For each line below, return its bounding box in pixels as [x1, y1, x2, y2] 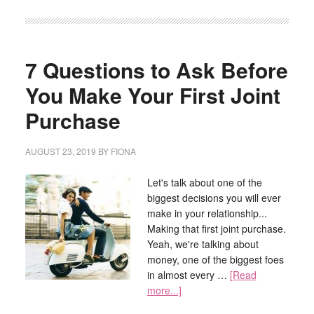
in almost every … [146, 268, 230, 282]
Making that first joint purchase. [146, 221, 286, 235]
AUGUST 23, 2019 [25, 145, 96, 157]
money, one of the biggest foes [146, 252, 284, 266]
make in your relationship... [146, 206, 267, 220]
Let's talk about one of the [146, 175, 262, 189]
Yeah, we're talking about [146, 237, 259, 251]
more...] [146, 283, 182, 297]
